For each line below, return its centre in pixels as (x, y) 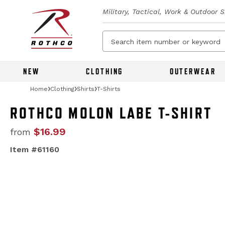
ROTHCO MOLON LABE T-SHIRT (111, 113)
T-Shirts (109, 89)
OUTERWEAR (193, 71)
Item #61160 (35, 149)
